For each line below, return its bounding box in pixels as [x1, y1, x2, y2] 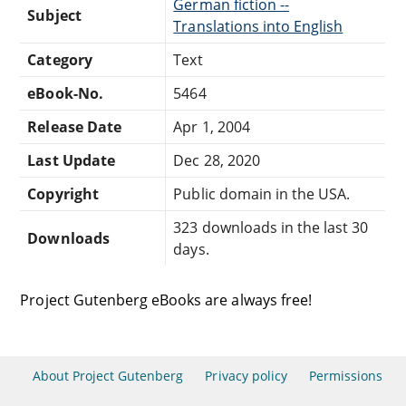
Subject [27, 5, 82, 25]
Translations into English [173, 15, 343, 36]
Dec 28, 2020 [173, 150, 260, 170]
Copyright [27, 183, 99, 204]
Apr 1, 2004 [173, 116, 250, 137]
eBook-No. [27, 82, 103, 103]
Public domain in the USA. [173, 183, 351, 204]
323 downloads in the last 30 [173, 217, 369, 237]
